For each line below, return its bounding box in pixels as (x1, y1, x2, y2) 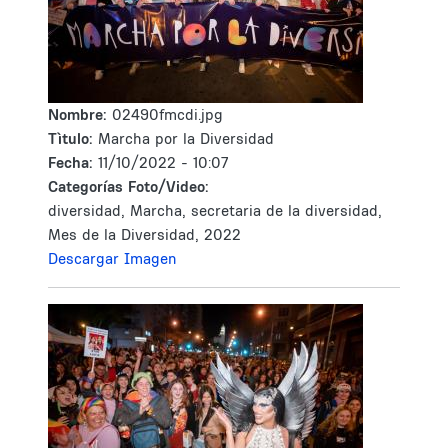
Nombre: (48, 105, 112, 124)
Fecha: (48, 153, 98, 172)
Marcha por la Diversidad (98, 129, 274, 148)
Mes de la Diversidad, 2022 (48, 225, 241, 244)
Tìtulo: (48, 129, 93, 148)
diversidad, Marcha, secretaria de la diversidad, (48, 201, 382, 220)
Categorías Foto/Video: (48, 177, 209, 196)
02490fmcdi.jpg (112, 105, 223, 124)
